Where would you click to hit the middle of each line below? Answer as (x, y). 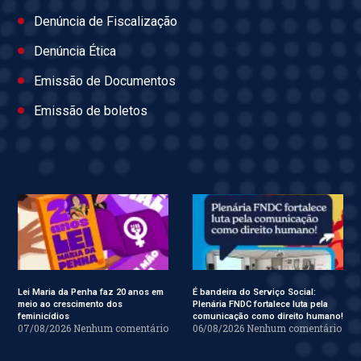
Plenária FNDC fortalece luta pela (260, 304)
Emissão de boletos (91, 111)
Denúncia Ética (75, 52)
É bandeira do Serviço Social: (254, 292)
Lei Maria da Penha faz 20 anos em (91, 292)
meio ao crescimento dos (70, 304)
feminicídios (44, 316)
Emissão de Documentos (105, 81)
